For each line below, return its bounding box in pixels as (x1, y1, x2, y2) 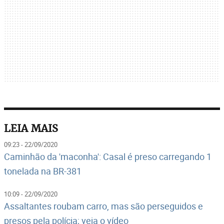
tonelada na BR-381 (4, 164, 81, 177)
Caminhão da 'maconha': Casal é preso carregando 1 (4, 150, 211, 162)
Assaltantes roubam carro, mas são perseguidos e (4, 199, 203, 212)
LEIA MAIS (4, 121, 58, 135)
